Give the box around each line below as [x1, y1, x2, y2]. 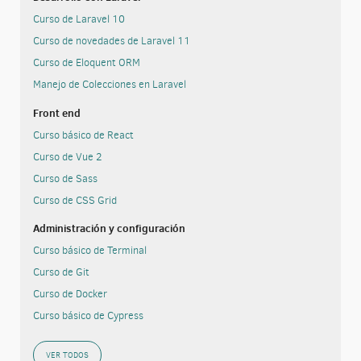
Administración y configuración [32, 221, 185, 236]
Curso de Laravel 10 [32, 12, 125, 27]
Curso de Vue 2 [32, 149, 102, 164]
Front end [32, 105, 81, 120]
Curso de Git [32, 265, 89, 280]
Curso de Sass [32, 171, 98, 185]
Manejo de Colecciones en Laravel [32, 77, 186, 92]
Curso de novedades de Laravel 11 [32, 34, 190, 48]
